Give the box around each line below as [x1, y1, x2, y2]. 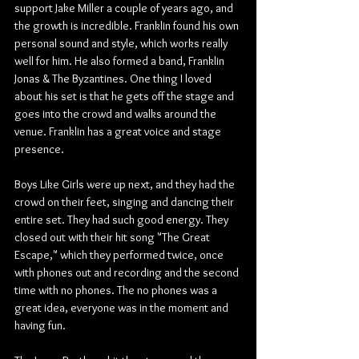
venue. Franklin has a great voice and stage [14, 124, 224, 139]
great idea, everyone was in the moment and [14, 301, 231, 315]
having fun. [14, 318, 66, 333]
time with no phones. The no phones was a [14, 283, 220, 297]
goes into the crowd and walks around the [14, 107, 219, 121]
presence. [14, 142, 64, 156]
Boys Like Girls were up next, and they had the [14, 177, 237, 192]
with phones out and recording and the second [14, 265, 241, 280]
